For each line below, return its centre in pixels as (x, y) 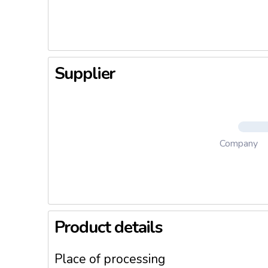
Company (238, 144)
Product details (109, 227)
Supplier (85, 74)
